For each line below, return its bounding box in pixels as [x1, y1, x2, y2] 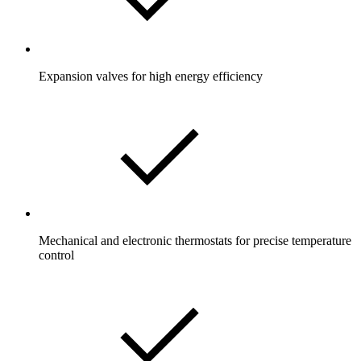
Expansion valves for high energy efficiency [39, 68, 263, 83]
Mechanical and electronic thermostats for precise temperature [39, 233, 351, 247]
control [39, 247, 74, 262]
